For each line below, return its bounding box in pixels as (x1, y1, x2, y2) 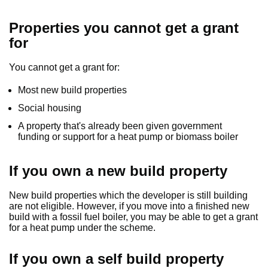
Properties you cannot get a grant (9, 20, 239, 36)
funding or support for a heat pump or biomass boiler (18, 132, 238, 142)
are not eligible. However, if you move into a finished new (9, 201, 249, 211)
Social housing (18, 103, 81, 113)
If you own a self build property (9, 251, 224, 267)
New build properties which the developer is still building (9, 190, 248, 200)
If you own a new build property (9, 163, 227, 179)
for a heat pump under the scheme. (9, 223, 156, 233)
